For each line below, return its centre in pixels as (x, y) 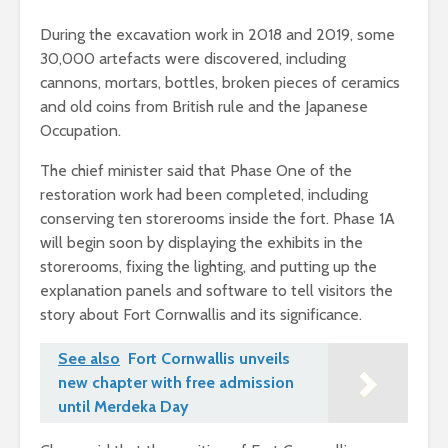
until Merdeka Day (123, 406)
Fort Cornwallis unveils (209, 358)
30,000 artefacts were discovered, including (193, 58)
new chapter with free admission (176, 382)
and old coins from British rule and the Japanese (204, 106)
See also (89, 358)
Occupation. (80, 130)
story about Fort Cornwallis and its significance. (201, 314)
